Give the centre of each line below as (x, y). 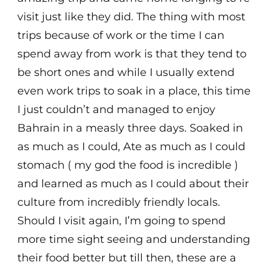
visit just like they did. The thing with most (131, 17)
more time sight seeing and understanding (134, 240)
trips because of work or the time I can (121, 36)
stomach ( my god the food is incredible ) (128, 165)
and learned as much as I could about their (133, 184)
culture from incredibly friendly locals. (119, 202)
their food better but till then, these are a (127, 258)
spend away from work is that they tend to (132, 54)
